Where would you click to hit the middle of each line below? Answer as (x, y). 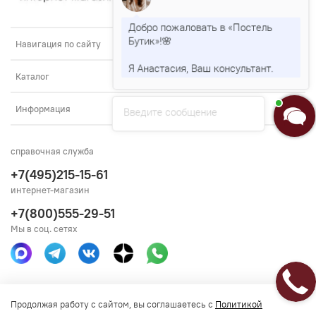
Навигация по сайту (58, 44)
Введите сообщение (169, 115)
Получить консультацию (158, 304)
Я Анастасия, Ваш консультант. (201, 69)
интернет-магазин (50, 190)
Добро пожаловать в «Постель (200, 27)
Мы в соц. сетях (44, 229)
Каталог (32, 77)
